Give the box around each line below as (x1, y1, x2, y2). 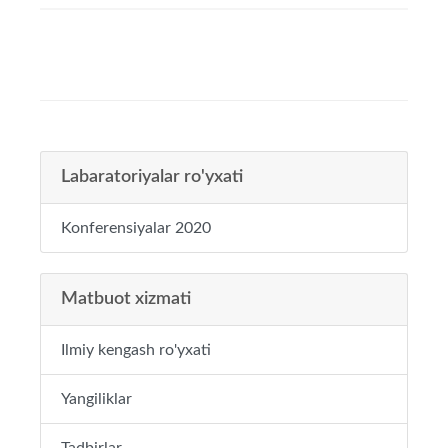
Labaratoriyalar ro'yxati (61, 168, 243, 186)
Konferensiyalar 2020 (61, 220, 211, 236)
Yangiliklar (61, 391, 132, 407)
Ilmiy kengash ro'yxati (61, 342, 211, 358)
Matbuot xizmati (61, 290, 191, 308)
